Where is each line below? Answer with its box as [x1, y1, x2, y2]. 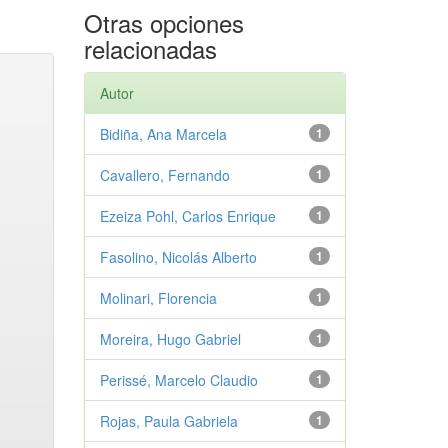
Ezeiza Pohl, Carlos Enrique [99, 206, 276, 226]
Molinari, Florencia [99, 288, 217, 308]
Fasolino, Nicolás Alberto [99, 247, 257, 267]
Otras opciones [83, 5, 244, 40]
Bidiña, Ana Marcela [99, 124, 227, 144]
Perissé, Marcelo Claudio [99, 370, 258, 390]
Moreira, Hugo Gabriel [99, 329, 241, 349]
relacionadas [83, 31, 217, 66]
